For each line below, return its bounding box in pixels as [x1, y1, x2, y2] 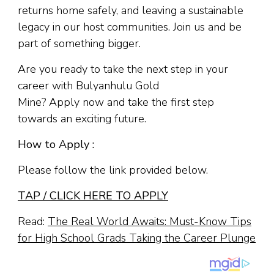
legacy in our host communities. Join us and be [18, 19, 242, 34]
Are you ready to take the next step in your [18, 61, 228, 76]
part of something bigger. [18, 35, 141, 51]
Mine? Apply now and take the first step [18, 94, 214, 109]
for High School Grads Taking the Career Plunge [18, 230, 256, 245]
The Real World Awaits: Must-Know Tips [48, 213, 251, 229]
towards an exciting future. [18, 111, 146, 126]
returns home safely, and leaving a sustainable [18, 2, 243, 18]
